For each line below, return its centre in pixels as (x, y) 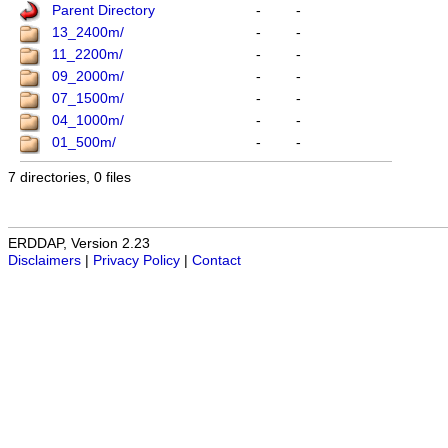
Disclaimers (44, 261)
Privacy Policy (136, 261)
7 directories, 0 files (69, 178)
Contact (216, 261)
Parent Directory (103, 11)
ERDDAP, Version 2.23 (79, 244)
